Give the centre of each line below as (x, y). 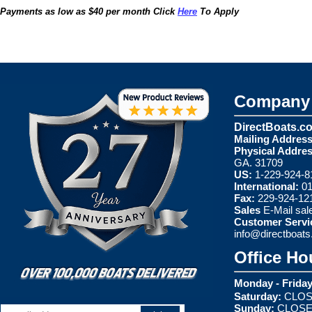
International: (266, 186)
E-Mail (279, 210)
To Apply (218, 11)
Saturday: (258, 296)
